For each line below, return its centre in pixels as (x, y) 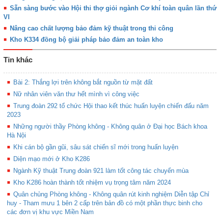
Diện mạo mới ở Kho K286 (51, 159)
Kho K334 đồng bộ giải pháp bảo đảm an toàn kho (86, 39)
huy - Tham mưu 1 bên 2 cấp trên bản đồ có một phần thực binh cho (105, 203)
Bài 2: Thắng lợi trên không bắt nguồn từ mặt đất (83, 82)
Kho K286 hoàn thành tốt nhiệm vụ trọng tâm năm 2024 (92, 182)
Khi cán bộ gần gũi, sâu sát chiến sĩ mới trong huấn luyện (96, 147)
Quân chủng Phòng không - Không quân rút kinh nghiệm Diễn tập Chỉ (111, 194)
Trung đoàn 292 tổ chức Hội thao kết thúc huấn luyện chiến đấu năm (111, 106)
